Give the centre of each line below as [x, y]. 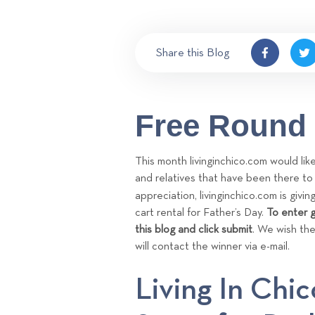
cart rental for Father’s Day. [201, 213]
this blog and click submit [194, 230]
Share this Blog [193, 53]
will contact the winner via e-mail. [212, 247]
